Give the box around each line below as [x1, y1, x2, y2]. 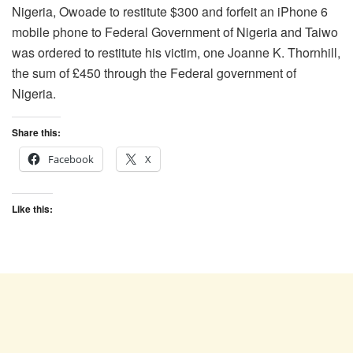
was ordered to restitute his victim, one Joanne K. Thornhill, [12, 43, 340, 61]
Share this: [12, 124, 61, 139]
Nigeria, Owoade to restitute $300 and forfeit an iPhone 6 [12, 2, 328, 20]
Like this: [12, 201, 53, 216]
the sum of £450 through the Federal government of [12, 63, 296, 82]
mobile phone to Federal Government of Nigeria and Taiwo [12, 22, 338, 41]
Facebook [48, 151, 94, 166]
